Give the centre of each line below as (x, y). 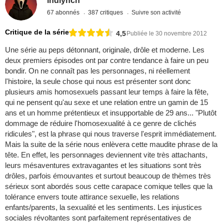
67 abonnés (64, 12)
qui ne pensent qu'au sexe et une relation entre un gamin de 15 (106, 102)
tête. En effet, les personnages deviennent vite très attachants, (106, 155)
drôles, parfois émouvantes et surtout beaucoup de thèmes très (108, 176)
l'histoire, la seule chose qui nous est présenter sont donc (98, 81)
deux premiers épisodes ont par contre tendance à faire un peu (107, 60)
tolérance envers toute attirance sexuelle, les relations (92, 197)
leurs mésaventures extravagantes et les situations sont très (103, 165)
